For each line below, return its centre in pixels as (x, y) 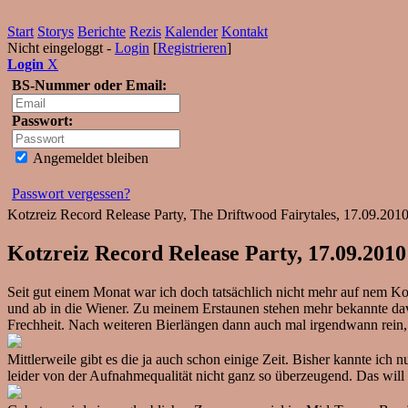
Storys (56, 31)
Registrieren (192, 48)
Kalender (191, 31)
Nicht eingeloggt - (61, 48)
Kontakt (245, 31)
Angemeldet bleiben (89, 158)
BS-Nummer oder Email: (89, 85)
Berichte (102, 31)
